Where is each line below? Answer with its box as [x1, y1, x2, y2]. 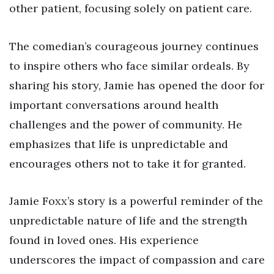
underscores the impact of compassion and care [9, 253, 265, 267]
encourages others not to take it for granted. [9, 156, 246, 171]
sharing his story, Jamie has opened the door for [9, 78, 264, 92]
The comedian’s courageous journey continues [9, 39, 259, 53]
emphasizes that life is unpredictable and [9, 136, 228, 151]
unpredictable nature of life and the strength [9, 213, 247, 228]
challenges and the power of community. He [9, 117, 242, 131]
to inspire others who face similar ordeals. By [9, 58, 250, 73]
